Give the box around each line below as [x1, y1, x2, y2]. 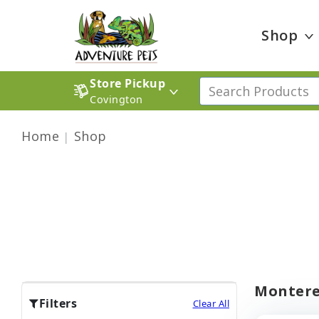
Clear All [192, 296, 229, 310]
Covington [90, 93, 143, 106]
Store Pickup [90, 75, 165, 91]
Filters [38, 296, 77, 311]
